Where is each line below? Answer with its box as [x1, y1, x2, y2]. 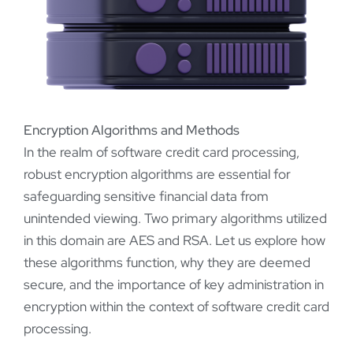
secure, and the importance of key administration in [24, 276, 324, 294]
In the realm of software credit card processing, [24, 143, 299, 162]
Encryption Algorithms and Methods [24, 121, 240, 139]
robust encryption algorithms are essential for [24, 165, 291, 184]
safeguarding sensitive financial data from [24, 188, 269, 206]
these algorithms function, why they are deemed [24, 254, 310, 272]
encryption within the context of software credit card [24, 298, 329, 316]
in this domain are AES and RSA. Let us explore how [24, 232, 325, 250]
